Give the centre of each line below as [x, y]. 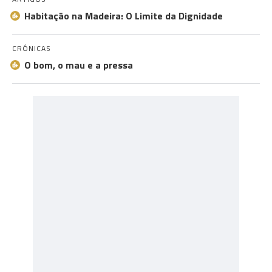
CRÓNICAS [32, 48]
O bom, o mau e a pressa [79, 65]
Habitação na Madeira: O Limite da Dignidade [124, 16]
